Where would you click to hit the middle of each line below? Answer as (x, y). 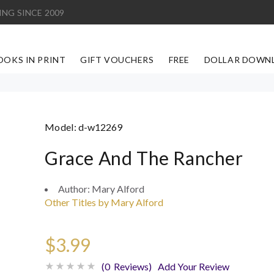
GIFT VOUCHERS (117, 60)
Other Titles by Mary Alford (104, 202)
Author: (75, 189)
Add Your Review (193, 266)
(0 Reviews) (126, 266)
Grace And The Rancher (144, 158)
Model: (61, 127)
